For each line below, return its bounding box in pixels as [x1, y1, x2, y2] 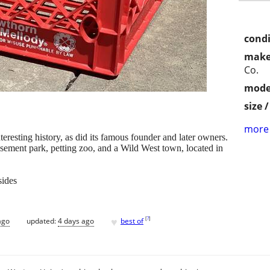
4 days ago [58, 215, 94, 226]
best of [121, 215, 143, 226]
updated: [27, 215, 58, 226]
